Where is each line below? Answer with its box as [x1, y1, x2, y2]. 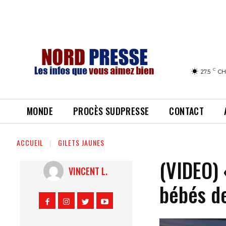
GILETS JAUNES [58, 137, 104, 148]
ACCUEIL [17, 137, 43, 148]
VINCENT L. [68, 164, 107, 178]
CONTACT [169, 104, 204, 118]
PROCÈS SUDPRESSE [73, 104, 149, 118]
